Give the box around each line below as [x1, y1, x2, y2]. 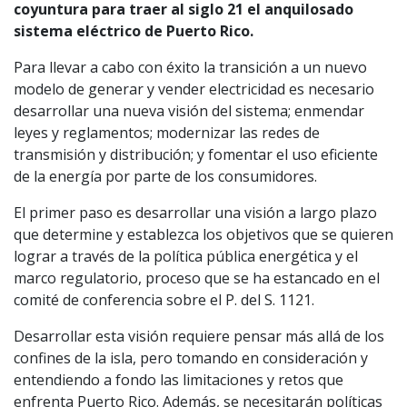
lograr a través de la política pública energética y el [14, 245, 358, 266]
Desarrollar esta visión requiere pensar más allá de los [14, 325, 384, 346]
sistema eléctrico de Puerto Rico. [14, 20, 253, 41]
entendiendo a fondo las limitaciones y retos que [14, 369, 343, 390]
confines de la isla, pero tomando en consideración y [14, 347, 368, 368]
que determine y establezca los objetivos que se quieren [14, 223, 393, 244]
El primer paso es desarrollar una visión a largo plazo [14, 202, 377, 223]
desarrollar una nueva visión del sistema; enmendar [14, 100, 364, 121]
